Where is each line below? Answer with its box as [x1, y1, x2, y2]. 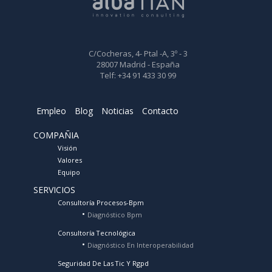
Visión [58, 143, 77, 153]
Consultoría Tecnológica [58, 228, 135, 238]
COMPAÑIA [33, 129, 79, 141]
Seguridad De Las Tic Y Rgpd [58, 259, 149, 268]
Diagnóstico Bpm [87, 210, 142, 220]
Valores [58, 155, 82, 165]
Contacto [142, 105, 178, 117]
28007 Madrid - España [97, 59, 180, 70]
